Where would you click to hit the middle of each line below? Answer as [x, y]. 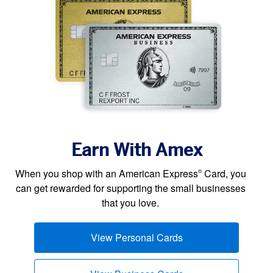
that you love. [130, 202]
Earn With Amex [136, 150]
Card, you [224, 173]
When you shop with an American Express [106, 173]
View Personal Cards [136, 237]
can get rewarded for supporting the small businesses [130, 188]
